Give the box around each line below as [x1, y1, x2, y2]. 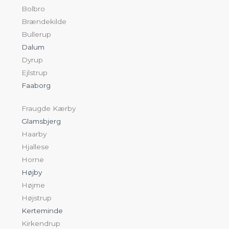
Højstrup [21, 193, 52, 202]
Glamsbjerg [21, 117, 61, 125]
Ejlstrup [21, 68, 48, 77]
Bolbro [21, 4, 45, 13]
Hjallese [21, 142, 50, 151]
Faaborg [21, 81, 51, 89]
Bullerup [21, 30, 52, 38]
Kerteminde [21, 206, 63, 215]
